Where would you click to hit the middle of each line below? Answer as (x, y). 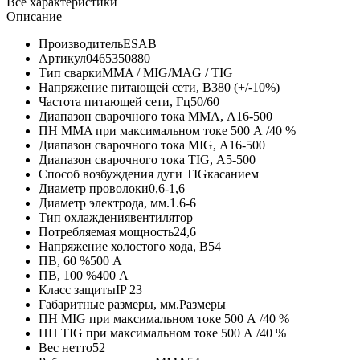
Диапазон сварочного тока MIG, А (134, 145)
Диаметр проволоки (94, 188)
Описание (34, 16)
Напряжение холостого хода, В (123, 246)
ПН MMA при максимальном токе (135, 130)
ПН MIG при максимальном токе (131, 318)
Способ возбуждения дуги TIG (123, 174)
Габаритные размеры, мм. (109, 304)
